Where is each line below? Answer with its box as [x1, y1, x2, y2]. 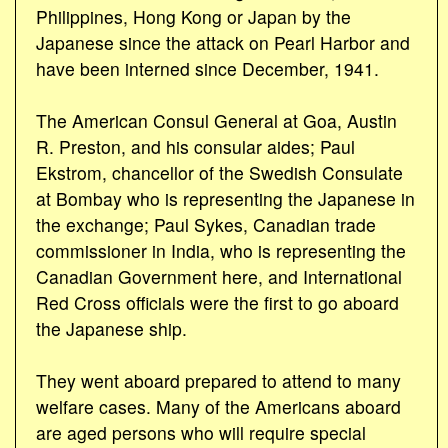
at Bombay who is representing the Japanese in [36, 185, 415, 211]
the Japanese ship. [36, 315, 187, 341]
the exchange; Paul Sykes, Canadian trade [36, 211, 376, 237]
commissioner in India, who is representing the [36, 237, 406, 263]
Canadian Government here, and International [36, 263, 402, 289]
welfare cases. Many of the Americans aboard [36, 393, 401, 419]
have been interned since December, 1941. [36, 55, 379, 81]
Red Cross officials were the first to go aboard [36, 289, 399, 315]
